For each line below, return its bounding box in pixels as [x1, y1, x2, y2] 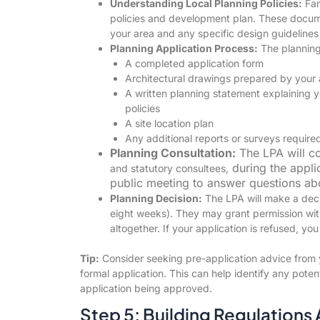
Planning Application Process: [109, 41, 258, 54]
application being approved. [79, 281, 212, 294]
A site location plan [124, 116, 214, 129]
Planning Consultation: [109, 145, 236, 160]
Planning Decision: [109, 191, 202, 204]
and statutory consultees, [109, 161, 229, 174]
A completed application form [124, 56, 264, 69]
